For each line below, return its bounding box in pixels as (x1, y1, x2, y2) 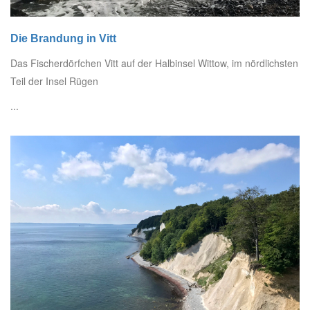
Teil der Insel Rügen (10, 73, 98, 88)
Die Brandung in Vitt (10, 32, 116, 44)
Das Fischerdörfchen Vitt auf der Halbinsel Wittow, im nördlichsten (10, 55, 298, 70)
